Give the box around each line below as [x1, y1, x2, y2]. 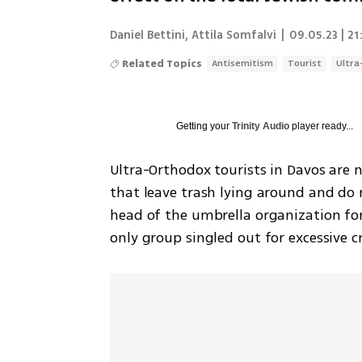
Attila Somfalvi [192, 27, 277, 44]
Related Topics [122, 57, 203, 71]
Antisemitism [212, 57, 274, 70]
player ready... [289, 120, 354, 132]
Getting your [176, 120, 233, 132]
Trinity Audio [232, 120, 290, 132]
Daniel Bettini [110, 27, 186, 44]
